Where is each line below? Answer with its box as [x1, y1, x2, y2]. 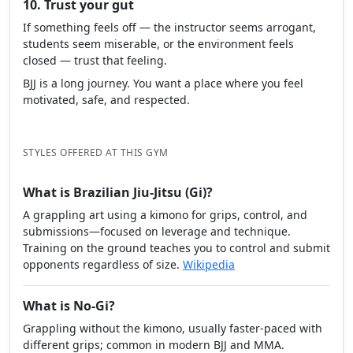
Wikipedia [183, 256, 235, 272]
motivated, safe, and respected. [23, 91, 190, 107]
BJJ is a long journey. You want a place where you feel [23, 75, 303, 91]
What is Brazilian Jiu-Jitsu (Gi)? [23, 183, 213, 201]
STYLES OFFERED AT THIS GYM [23, 145, 169, 159]
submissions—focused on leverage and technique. [23, 223, 291, 239]
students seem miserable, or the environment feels [23, 35, 294, 51]
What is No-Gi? [23, 296, 115, 314]
